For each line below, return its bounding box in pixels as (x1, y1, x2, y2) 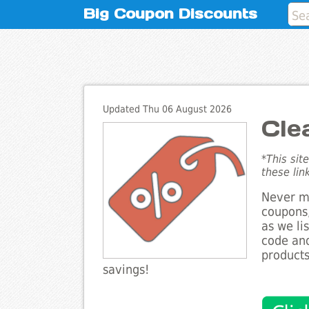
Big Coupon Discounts (83, 4, 257, 23)
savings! (102, 263, 149, 277)
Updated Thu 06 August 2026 (102, 103, 232, 114)
